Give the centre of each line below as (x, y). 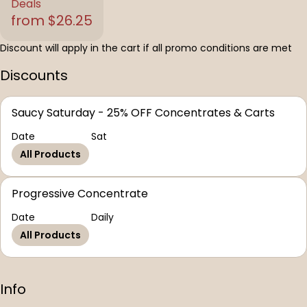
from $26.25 (52, 21)
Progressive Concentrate (80, 194)
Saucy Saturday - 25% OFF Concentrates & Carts (143, 113)
